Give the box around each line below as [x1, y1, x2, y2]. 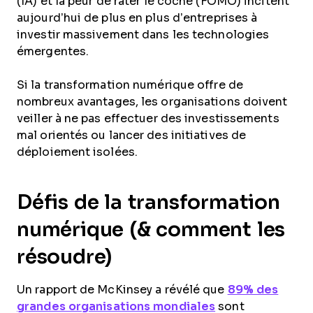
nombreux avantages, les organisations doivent [17, 96, 288, 108]
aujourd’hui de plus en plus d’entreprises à [17, 12, 258, 24]
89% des [227, 284, 279, 296]
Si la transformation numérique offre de [17, 79, 243, 92]
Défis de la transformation [17, 191, 280, 214]
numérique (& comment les [17, 219, 286, 241]
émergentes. [17, 45, 89, 58]
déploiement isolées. [17, 146, 141, 159]
